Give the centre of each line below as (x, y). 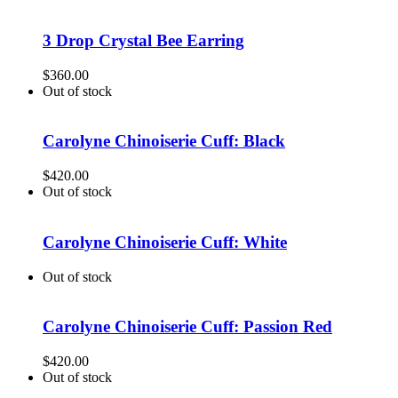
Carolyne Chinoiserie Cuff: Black (164, 141)
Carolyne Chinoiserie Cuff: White (165, 242)
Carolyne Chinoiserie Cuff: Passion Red (187, 327)
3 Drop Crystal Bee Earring (143, 41)
